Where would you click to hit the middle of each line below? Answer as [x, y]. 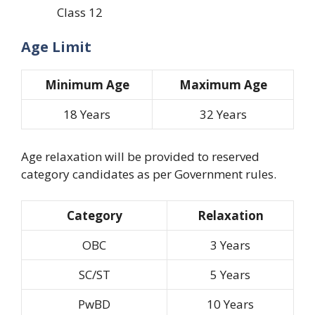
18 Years [87, 115]
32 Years [223, 115]
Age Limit [56, 47]
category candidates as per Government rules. [149, 174]
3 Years [230, 245]
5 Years [230, 275]
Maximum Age [223, 85]
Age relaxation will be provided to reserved [140, 156]
